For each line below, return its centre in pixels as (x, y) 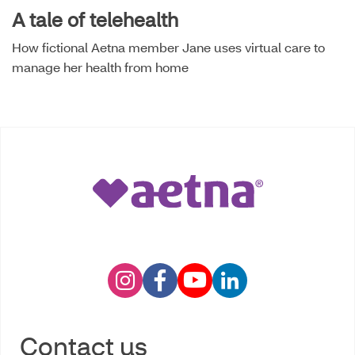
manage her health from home (100, 67)
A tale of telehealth (95, 19)
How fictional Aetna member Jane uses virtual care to (168, 47)
